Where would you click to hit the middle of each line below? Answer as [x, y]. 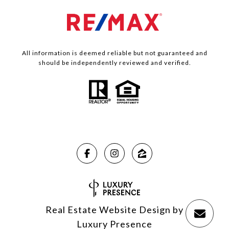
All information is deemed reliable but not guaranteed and [114, 53]
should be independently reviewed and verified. [114, 63]
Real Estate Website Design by [114, 210]
